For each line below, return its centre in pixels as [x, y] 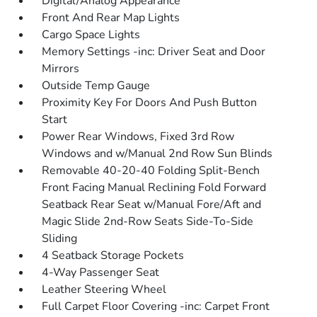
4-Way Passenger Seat [101, 272]
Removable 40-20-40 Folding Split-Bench [151, 171]
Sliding [60, 238]
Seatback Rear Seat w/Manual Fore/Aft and [152, 204]
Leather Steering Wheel [104, 289]
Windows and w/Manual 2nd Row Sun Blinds [157, 154]
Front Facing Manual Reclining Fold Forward [154, 188]
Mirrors [61, 69]
